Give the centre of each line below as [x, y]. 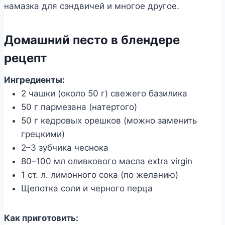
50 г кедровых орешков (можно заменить [109, 120]
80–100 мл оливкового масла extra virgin [107, 161]
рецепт [25, 58]
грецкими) [43, 134]
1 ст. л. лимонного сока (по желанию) [100, 175]
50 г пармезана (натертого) [79, 107]
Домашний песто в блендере [92, 40]
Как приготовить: [41, 218]
